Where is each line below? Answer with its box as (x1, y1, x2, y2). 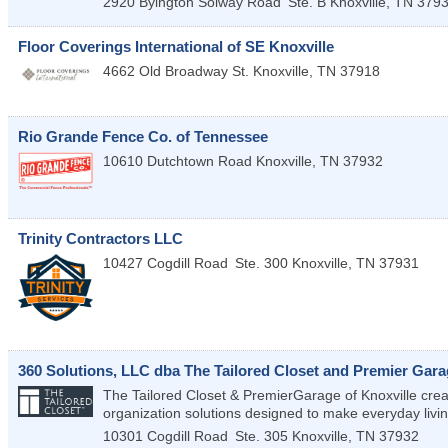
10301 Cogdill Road (103, 428, 228, 445)
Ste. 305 (235, 428, 288, 445)
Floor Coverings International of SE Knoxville (18, 38, 334, 56)
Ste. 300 (235, 254, 288, 271)
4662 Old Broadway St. (103, 63, 249, 80)
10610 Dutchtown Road (103, 152, 252, 169)
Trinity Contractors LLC (18, 229, 183, 247)
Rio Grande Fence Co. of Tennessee (18, 127, 268, 145)
